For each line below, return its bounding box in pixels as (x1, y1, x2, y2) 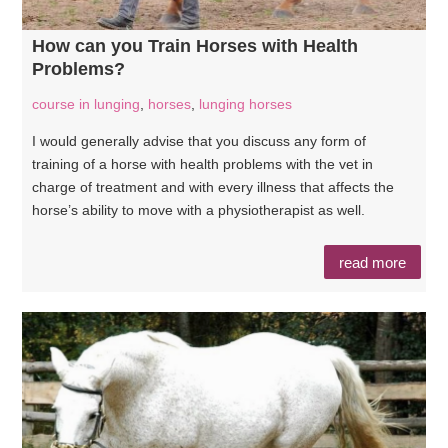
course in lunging (32, 96, 141, 112)
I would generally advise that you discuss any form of (32, 133, 367, 149)
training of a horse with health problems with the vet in (32, 156, 374, 172)
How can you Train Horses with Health (32, 36, 359, 56)
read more (338, 253, 406, 271)
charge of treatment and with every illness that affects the (32, 179, 395, 195)
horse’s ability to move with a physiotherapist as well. (32, 202, 366, 218)
